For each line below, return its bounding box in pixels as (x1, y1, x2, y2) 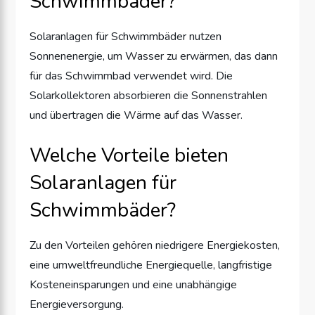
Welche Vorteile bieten (30, 141, 229, 169)
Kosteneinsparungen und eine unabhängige (30, 276, 238, 292)
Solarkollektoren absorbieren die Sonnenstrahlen (30, 87, 268, 103)
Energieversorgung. (30, 296, 124, 312)
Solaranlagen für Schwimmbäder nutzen (30, 28, 222, 44)
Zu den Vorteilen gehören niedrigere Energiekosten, (30, 237, 281, 253)
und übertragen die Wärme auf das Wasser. (30, 107, 243, 123)
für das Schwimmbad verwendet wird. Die (30, 67, 233, 84)
